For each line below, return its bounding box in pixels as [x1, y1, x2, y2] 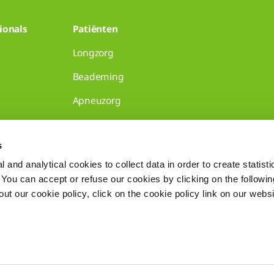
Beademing [72, 70, 124, 84]
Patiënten [72, 22, 118, 36]
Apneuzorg [72, 94, 121, 108]
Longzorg [72, 46, 114, 60]
